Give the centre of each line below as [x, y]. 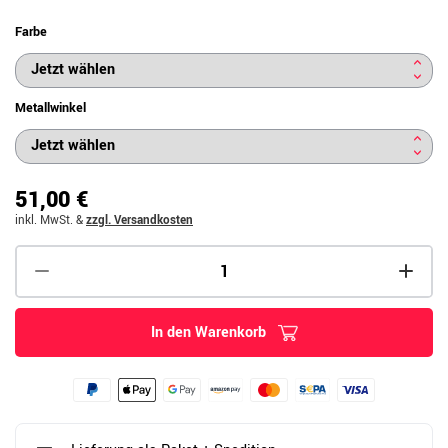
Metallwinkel [50, 107]
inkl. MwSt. [44, 220]
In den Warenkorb [208, 332]
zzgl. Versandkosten [139, 220]
